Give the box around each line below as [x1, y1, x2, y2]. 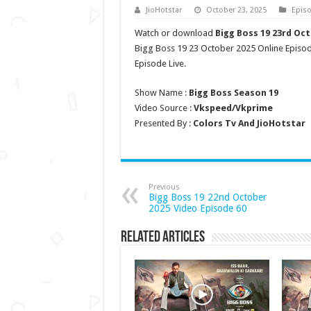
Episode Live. [134, 58, 186, 69]
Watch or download [134, 28, 215, 38]
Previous [148, 183, 180, 192]
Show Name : [134, 87, 189, 98]
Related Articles [120, 230, 205, 246]
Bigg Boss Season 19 [188, 87, 278, 98]
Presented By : [134, 118, 193, 128]
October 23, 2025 [205, 6, 267, 15]
